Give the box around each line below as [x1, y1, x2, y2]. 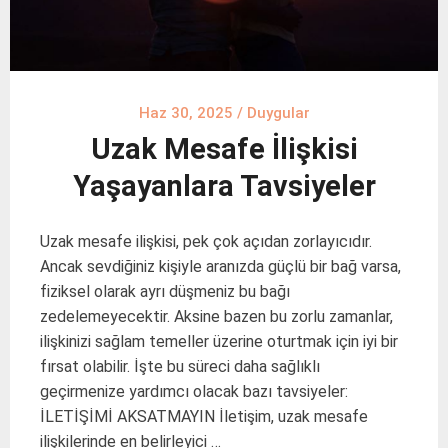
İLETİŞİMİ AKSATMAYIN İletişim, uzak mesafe [40, 406, 368, 426]
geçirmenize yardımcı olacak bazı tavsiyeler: [40, 381, 348, 401]
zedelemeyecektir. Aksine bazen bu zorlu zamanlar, [40, 306, 393, 326]
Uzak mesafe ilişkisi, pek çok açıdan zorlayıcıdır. [40, 231, 372, 251]
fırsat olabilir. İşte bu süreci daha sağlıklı [40, 356, 320, 376]
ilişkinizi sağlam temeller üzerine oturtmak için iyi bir [40, 331, 398, 351]
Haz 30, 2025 [138, 103, 233, 122]
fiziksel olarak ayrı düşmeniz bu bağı [40, 281, 290, 301]
